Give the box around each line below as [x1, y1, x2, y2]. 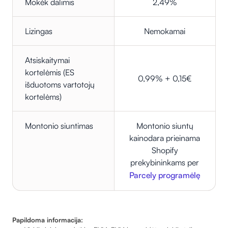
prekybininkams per [130, 157, 199, 168]
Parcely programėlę [129, 170, 201, 181]
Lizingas [25, 26, 52, 37]
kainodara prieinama [129, 133, 201, 144]
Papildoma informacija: [12, 216, 83, 224]
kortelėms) [25, 92, 62, 102]
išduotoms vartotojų [25, 79, 95, 90]
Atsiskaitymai [25, 55, 70, 66]
